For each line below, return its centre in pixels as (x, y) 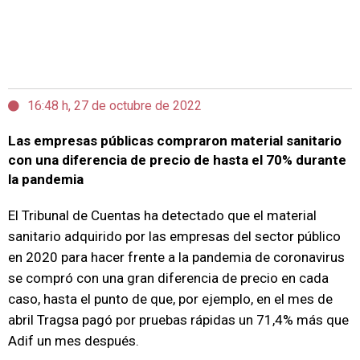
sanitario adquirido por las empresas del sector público (174, 236)
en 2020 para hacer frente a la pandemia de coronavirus (176, 257)
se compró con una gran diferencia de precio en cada (168, 278)
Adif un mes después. (74, 341)
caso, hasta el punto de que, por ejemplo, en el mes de (170, 299)
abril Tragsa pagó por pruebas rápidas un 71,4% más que (178, 320)
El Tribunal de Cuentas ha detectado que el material (162, 215)
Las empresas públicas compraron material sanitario (175, 141)
